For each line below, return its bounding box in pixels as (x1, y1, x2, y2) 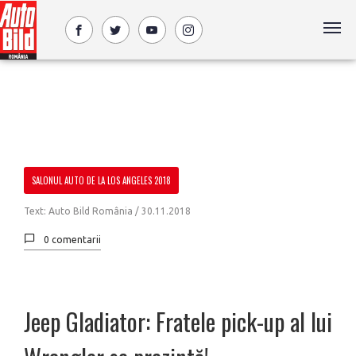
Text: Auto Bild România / (24, 206, 141, 216)
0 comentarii (44, 234, 101, 245)
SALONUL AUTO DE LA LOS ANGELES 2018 (32, 174, 171, 187)
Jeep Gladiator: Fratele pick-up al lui (24, 304, 332, 339)
